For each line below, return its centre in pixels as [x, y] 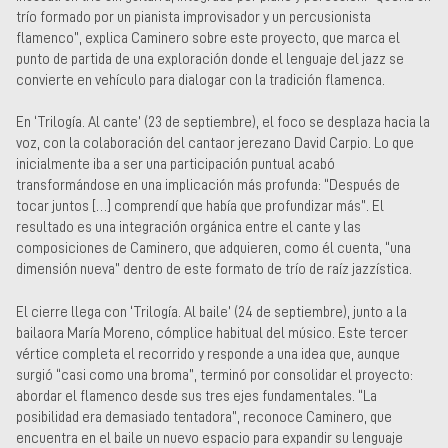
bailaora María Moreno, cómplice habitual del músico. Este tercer [212, 332]
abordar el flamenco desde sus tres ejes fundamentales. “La [196, 395]
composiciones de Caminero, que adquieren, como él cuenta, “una [213, 248]
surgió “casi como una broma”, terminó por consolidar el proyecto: [214, 374]
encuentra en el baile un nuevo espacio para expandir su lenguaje [209, 437]
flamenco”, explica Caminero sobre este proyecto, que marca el [208, 37]
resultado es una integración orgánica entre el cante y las [188, 227]
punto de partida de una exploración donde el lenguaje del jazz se [210, 58]
